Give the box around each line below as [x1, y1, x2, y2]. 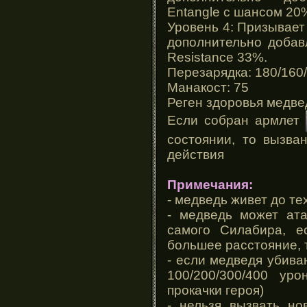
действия [167, 147, 224, 162]
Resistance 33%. [167, 49, 267, 64]
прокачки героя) [167, 282, 264, 297]
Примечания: [167, 177, 253, 192]
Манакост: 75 [167, 79, 249, 95]
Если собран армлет [167, 112, 306, 127]
